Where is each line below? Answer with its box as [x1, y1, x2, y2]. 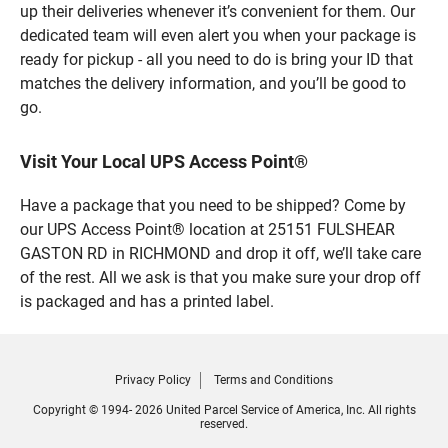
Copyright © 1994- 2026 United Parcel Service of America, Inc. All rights [32, 402, 416, 417]
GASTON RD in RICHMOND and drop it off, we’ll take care [20, 243, 421, 263]
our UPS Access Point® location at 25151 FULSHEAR [20, 219, 395, 239]
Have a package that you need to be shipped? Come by [20, 195, 406, 215]
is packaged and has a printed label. [20, 291, 274, 311]
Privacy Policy [115, 372, 191, 387]
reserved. [200, 416, 248, 431]
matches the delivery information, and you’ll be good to [20, 73, 406, 93]
